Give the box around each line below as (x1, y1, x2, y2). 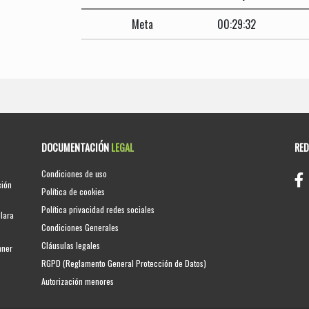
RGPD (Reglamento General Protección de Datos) (41, 257, 207, 269)
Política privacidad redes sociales (41, 203, 155, 215)
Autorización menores (41, 275, 114, 287)
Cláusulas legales (41, 239, 101, 251)
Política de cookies (41, 185, 106, 197)
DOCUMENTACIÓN (41, 139, 112, 154)
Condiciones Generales (41, 221, 119, 233)
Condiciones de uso (41, 167, 108, 179)
